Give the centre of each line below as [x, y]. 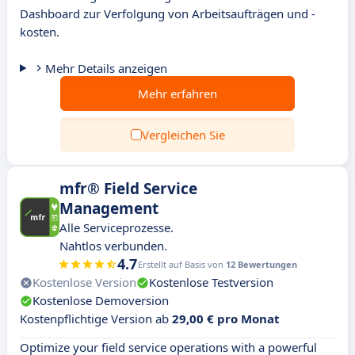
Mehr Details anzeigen [106, 68]
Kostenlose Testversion [211, 282]
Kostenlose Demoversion [101, 300]
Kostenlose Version [84, 282]
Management [109, 208]
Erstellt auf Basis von [182, 264]
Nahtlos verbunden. [113, 246]
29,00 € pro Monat [226, 319]
